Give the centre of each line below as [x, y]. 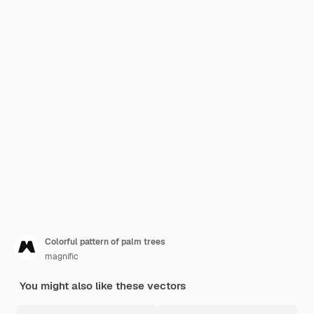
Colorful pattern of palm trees [105, 242]
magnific [62, 257]
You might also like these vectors [103, 286]
